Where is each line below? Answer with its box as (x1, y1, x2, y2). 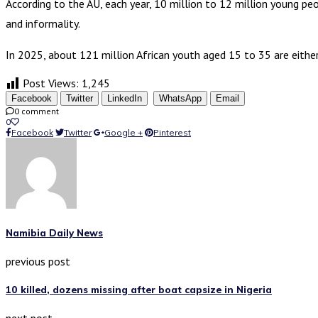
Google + (104, 126, 143, 138)
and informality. (6, 16, 80, 31)
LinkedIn (107, 92, 142, 104)
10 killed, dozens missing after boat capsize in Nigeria (6, 284, 272, 296)
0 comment (14, 105, 59, 116)
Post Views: (23, 75, 79, 90)
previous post (6, 253, 70, 268)
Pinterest (153, 126, 191, 138)
